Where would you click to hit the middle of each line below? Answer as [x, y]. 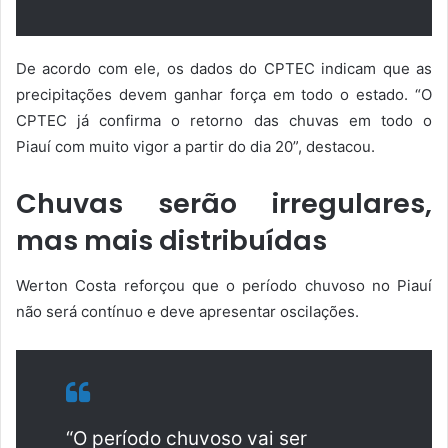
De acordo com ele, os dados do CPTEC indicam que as [224, 69]
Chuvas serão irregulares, [224, 204]
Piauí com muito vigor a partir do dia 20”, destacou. [195, 147]
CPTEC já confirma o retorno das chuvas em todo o [224, 121]
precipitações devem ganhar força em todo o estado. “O [224, 95]
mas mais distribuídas [171, 241]
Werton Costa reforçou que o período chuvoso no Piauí [224, 285]
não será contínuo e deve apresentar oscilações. [187, 311]
